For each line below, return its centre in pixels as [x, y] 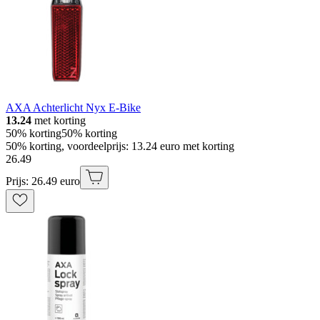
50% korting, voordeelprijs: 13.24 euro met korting [120, 146]
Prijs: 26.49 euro [43, 181]
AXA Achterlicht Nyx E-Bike [73, 108]
